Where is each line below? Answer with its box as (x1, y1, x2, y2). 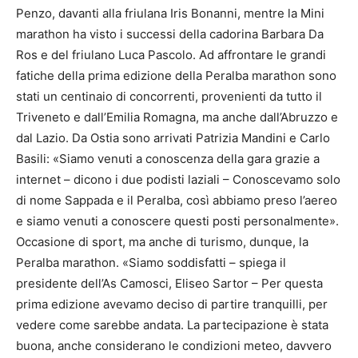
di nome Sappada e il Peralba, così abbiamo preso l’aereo (16, 193, 337, 209)
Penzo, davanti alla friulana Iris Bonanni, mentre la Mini (16, 6, 324, 22)
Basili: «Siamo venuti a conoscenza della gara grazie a (16, 151, 320, 167)
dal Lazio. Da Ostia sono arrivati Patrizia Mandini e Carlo (16, 130, 330, 146)
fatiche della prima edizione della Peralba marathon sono (16, 68, 336, 84)
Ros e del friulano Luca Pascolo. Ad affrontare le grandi (16, 47, 326, 63)
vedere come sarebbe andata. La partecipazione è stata (16, 317, 328, 333)
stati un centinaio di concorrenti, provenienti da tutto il (16, 89, 322, 105)
